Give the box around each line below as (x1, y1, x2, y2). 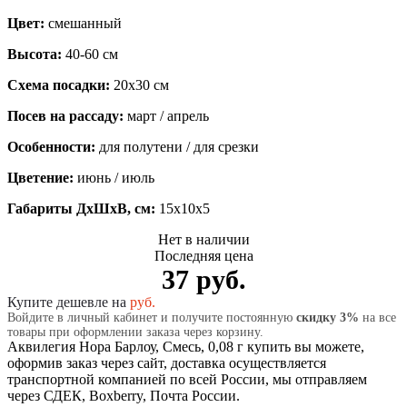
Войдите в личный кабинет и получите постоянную (7, 310, 296, 324)
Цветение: (7, 169, 77, 185)
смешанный (48, 15, 122, 31)
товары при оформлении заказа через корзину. (7, 324, 263, 339)
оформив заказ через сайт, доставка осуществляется (7, 354, 326, 371)
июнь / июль (77, 169, 154, 185)
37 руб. (161, 263, 246, 294)
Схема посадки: (7, 76, 114, 93)
